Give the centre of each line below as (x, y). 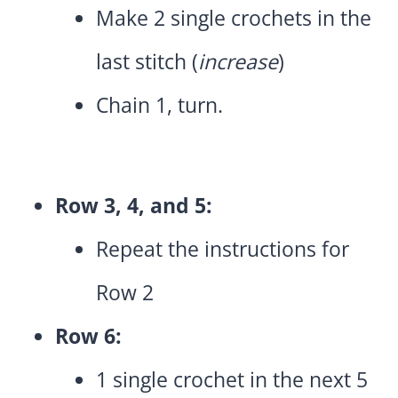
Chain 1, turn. (159, 105)
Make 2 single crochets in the (234, 18)
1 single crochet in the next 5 (232, 380)
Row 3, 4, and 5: (134, 206)
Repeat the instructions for (223, 249)
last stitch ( (147, 62)
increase (238, 62)
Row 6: (88, 336)
